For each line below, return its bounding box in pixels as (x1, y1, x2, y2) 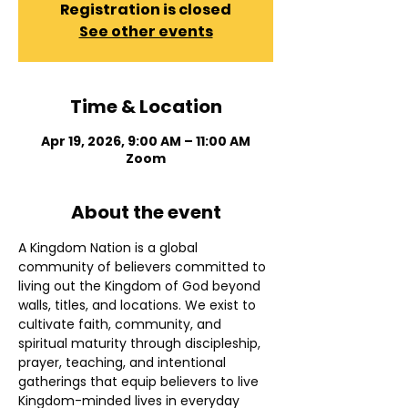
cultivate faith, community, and (18, 315, 225, 334)
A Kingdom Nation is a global (18, 239, 201, 258)
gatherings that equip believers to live (18, 372, 262, 392)
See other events (78, 21, 213, 43)
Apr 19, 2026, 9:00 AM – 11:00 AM (41, 132, 250, 151)
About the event (70, 199, 221, 226)
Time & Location (69, 94, 222, 120)
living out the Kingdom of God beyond (18, 277, 264, 296)
